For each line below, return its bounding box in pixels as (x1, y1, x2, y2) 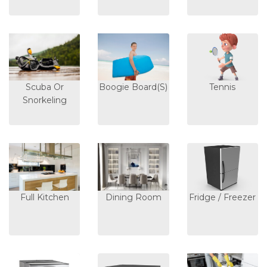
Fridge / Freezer (189, 191, 256, 203)
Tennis (209, 82, 236, 93)
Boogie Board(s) (99, 82, 168, 93)
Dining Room (105, 191, 162, 203)
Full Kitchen (20, 191, 69, 203)
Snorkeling (22, 95, 67, 106)
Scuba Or (25, 82, 64, 93)
